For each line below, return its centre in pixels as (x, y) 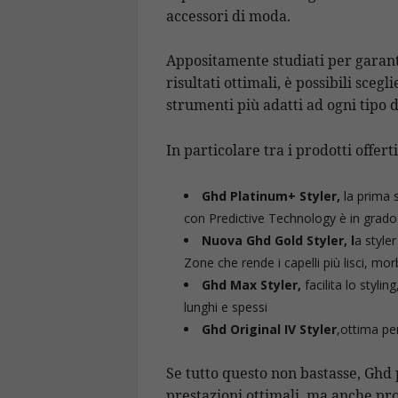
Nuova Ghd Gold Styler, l (278, 240)
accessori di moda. (228, 16)
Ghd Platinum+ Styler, (271, 195)
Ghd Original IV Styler (269, 329)
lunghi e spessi (226, 306)
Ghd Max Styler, (251, 284)
